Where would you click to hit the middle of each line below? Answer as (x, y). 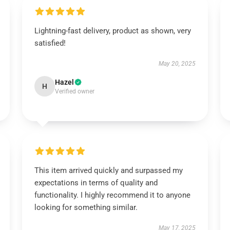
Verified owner (74, 91)
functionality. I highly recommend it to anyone (112, 195)
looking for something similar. (86, 207)
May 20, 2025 (177, 64)
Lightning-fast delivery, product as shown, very (112, 31)
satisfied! (50, 43)
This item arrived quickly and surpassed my (108, 170)
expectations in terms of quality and (96, 183)
